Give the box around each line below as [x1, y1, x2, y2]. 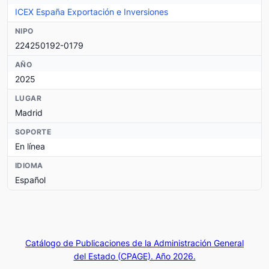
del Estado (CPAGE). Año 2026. [73, 250, 196, 261]
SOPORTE [15, 127, 52, 137]
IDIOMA [15, 161, 43, 171]
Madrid [15, 107, 43, 118]
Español [15, 175, 46, 186]
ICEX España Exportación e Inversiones [15, 7, 168, 17]
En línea [15, 141, 45, 152]
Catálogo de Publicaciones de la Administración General [25, 237, 244, 248]
